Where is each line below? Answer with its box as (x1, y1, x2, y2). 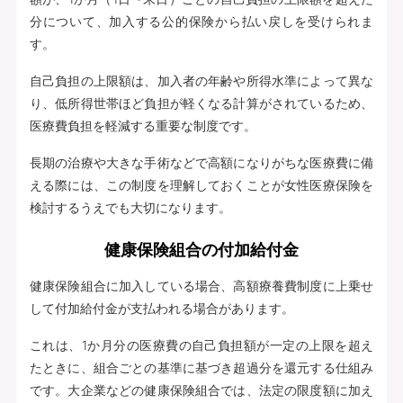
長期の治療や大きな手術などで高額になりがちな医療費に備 (29, 154, 374, 170)
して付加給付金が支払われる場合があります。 (29, 300, 294, 316)
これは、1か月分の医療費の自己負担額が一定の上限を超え (29, 336, 374, 353)
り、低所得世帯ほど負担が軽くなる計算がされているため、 (29, 94, 374, 111)
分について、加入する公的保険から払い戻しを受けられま (29, 13, 374, 29)
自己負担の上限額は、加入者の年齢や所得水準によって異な (29, 72, 374, 88)
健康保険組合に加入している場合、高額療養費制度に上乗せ (29, 277, 374, 293)
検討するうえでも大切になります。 (29, 199, 231, 215)
